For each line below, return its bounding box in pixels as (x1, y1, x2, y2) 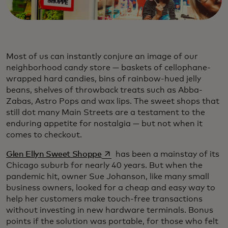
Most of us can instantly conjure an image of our (6, 52, 198, 61)
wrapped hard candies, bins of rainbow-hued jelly (6, 74, 201, 83)
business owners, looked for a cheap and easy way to (6, 183, 215, 192)
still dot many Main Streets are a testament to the (6, 108, 205, 117)
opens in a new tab (101, 149, 173, 158)
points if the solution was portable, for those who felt (6, 217, 218, 225)
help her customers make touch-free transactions (6, 194, 203, 203)
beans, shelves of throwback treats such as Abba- (6, 85, 203, 94)
